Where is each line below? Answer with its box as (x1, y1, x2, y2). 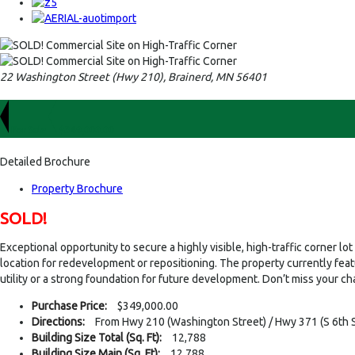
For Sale (11, 124, 48, 136)
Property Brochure (32, 181, 123, 195)
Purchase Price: (32, 300, 107, 313)
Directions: (32, 315, 85, 329)
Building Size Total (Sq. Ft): (32, 331, 162, 345)
